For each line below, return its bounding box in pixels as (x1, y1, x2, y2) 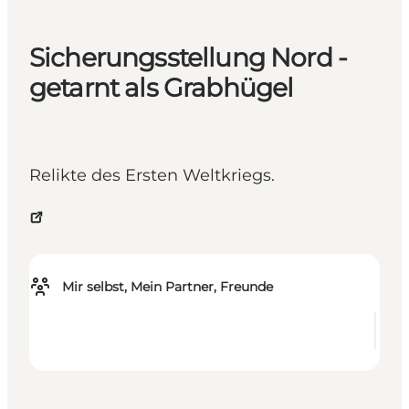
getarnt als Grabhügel (29, 72, 294, 104)
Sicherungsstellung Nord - (29, 42, 348, 74)
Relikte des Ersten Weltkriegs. (29, 165, 275, 186)
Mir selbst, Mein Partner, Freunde (62, 278, 273, 296)
